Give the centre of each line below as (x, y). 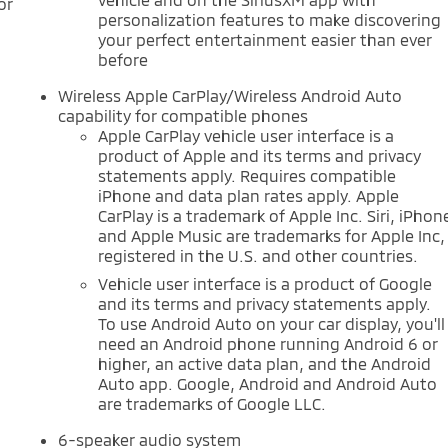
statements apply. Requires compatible (247, 175)
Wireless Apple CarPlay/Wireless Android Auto (230, 95)
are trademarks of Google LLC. (212, 403)
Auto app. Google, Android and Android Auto (268, 383)
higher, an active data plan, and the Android (265, 363)
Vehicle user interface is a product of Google (265, 283)
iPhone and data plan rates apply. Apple (249, 195)
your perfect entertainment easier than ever (265, 39)
